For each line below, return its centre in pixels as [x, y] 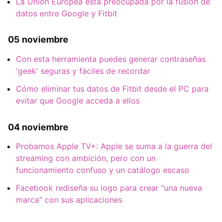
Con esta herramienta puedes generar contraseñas [111, 59]
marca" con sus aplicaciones [69, 199]
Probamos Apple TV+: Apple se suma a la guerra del [114, 146]
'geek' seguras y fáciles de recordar [83, 71]
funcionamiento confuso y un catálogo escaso [103, 170]
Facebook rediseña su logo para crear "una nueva [109, 188]
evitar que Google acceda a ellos [78, 100]
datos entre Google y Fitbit [67, 13]
